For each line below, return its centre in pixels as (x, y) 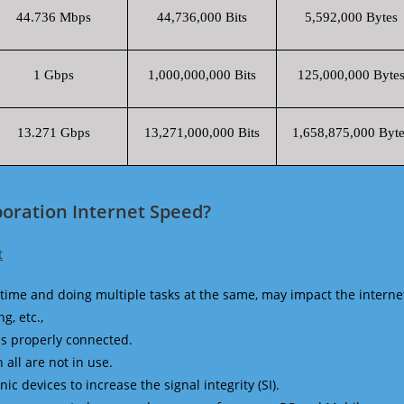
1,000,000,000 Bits (202, 75)
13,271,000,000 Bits (202, 133)
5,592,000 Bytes (351, 17)
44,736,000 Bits (202, 17)
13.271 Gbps (53, 133)
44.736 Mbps (53, 17)
